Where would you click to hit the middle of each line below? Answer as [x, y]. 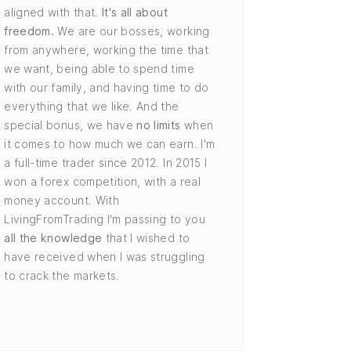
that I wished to [146, 237]
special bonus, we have [71, 125]
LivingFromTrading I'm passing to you [105, 219]
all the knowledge [53, 237]
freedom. [29, 31]
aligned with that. [53, 12]
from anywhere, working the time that [106, 49]
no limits [159, 125]
